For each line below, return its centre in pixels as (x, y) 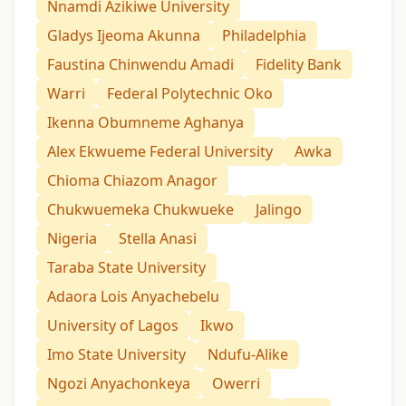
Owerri (236, 384)
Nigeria (72, 239)
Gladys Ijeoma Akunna (124, 36)
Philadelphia (264, 36)
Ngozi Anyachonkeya (119, 384)
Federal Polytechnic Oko (190, 94)
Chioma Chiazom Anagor (132, 181)
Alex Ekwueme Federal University (160, 152)
